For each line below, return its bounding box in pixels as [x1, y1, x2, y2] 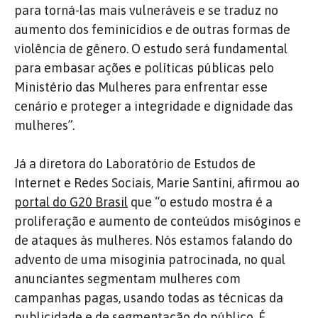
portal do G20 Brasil [14, 194, 128, 209]
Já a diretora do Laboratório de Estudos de [14, 155, 256, 171]
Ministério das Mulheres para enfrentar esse [14, 79, 268, 94]
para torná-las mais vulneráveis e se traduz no [14, 2, 278, 18]
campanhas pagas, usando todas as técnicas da [14, 290, 283, 305]
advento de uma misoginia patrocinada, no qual [14, 251, 285, 267]
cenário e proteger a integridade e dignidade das [14, 98, 293, 114]
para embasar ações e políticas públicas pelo [14, 60, 274, 75]
